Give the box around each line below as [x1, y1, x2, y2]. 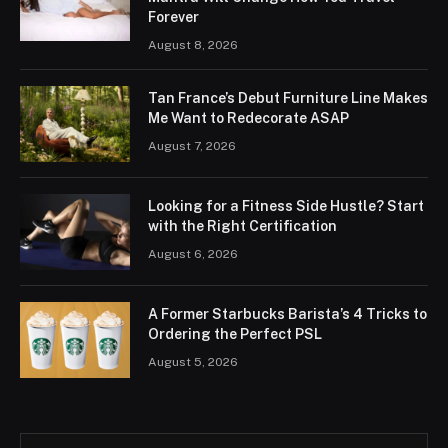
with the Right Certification [148, 217, 337, 234]
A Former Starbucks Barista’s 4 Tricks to [148, 305, 427, 322]
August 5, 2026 [148, 354, 238, 369]
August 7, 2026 [148, 138, 236, 153]
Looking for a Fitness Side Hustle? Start [148, 197, 424, 214]
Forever [148, 8, 199, 25]
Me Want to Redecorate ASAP [148, 109, 349, 126]
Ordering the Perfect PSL [148, 325, 322, 342]
